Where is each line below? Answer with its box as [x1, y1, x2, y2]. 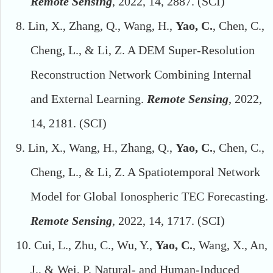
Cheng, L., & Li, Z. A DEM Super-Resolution [30, 43, 255, 57]
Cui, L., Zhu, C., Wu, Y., [34, 238, 155, 252]
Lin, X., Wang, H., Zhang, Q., [28, 141, 175, 155]
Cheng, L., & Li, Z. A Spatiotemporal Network [30, 165, 260, 179]
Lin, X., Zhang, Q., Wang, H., [28, 19, 175, 33]
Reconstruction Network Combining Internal [30, 68, 252, 82]
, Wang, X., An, [193, 238, 268, 252]
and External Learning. [30, 92, 147, 106]
